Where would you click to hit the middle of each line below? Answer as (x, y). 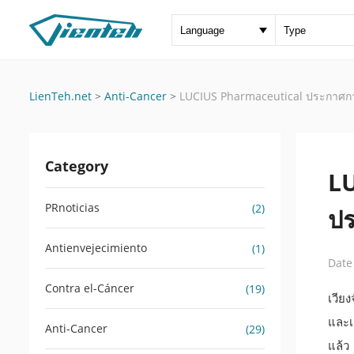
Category (77, 166)
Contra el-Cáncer (90, 288)
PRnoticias (72, 207)
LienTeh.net (60, 96)
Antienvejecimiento (96, 248)
